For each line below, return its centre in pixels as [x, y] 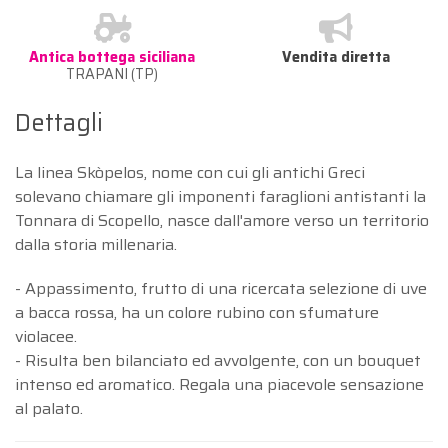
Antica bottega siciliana [112, 56]
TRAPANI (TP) [112, 73]
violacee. [48, 336]
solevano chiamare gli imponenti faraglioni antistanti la [220, 196]
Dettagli [59, 122]
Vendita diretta [336, 56]
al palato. [49, 408]
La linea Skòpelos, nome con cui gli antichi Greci [190, 172]
